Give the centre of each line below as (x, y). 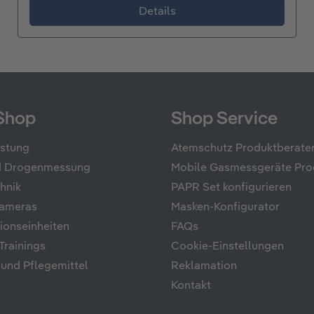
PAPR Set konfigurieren (231, 188)
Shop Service (224, 120)
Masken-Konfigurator (225, 208)
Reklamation (204, 267)
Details (157, 12)
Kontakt (191, 286)
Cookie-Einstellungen (227, 247)
